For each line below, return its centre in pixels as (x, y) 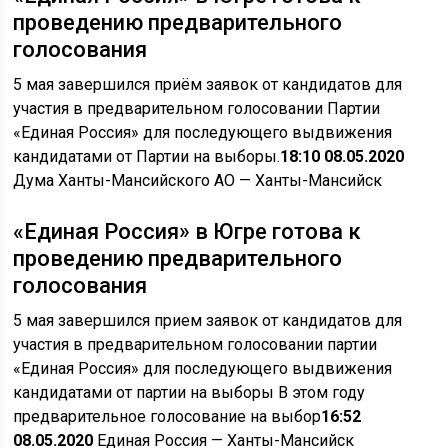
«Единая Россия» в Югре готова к (187, 231)
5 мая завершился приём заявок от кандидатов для (208, 84)
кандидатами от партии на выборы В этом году (189, 392)
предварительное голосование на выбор (167, 416)
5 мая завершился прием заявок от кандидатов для (208, 320)
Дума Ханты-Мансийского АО (124, 180)
